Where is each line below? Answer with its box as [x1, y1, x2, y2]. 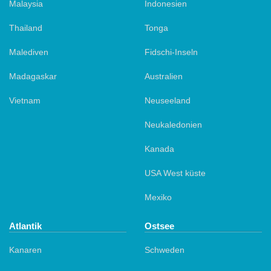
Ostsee [145, 220, 174, 231]
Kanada [145, 143, 174, 154]
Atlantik [9, 220, 42, 231]
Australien [145, 71, 183, 81]
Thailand [9, 22, 42, 33]
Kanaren [9, 244, 42, 255]
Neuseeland [145, 95, 191, 105]
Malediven [9, 47, 48, 57]
